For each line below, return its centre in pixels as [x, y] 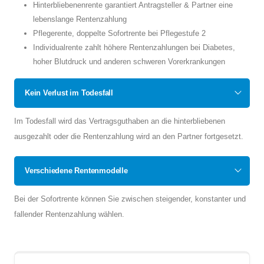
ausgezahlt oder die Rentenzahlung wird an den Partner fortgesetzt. [129, 136]
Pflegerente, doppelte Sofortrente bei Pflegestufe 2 [119, 33]
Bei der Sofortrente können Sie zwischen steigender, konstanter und [130, 199]
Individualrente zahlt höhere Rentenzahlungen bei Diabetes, [134, 47]
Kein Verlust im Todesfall [69, 93]
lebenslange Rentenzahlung [80, 19]
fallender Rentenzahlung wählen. [69, 214]
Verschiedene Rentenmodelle [76, 171]
